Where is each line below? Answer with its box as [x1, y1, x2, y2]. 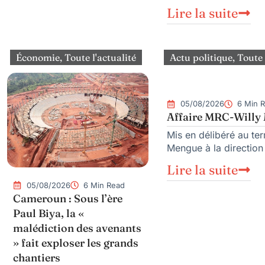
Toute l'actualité [64, 51, 136, 64]
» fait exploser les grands [13, 235, 138, 250]
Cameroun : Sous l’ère [13, 191, 122, 205]
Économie [16, 51, 60, 64]
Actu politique [170, 51, 232, 64]
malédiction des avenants [13, 221, 141, 235]
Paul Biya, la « [13, 206, 84, 220]
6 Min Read [83, 180, 125, 190]
